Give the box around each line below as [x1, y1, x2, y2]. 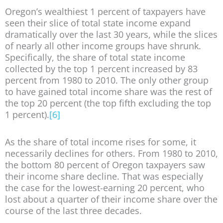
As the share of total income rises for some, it [5, 135, 196, 148]
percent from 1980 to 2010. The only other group [5, 74, 209, 87]
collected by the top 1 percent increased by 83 [5, 63, 198, 75]
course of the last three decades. [5, 204, 142, 217]
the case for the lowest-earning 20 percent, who [5, 181, 205, 194]
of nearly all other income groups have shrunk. [5, 40, 201, 52]
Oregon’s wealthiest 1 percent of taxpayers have [5, 5, 206, 18]
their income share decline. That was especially [5, 170, 203, 182]
